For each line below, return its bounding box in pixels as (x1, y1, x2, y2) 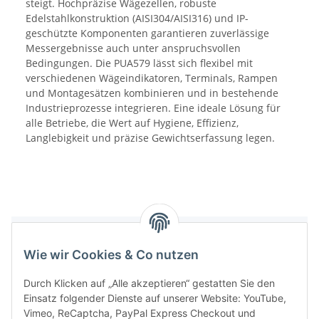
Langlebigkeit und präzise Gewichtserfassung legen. (26, 131, 275, 145)
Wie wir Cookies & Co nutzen (23, 247, 199, 263)
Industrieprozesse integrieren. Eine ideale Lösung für (26, 101, 281, 115)
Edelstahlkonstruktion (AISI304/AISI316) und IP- (26, 11, 249, 26)
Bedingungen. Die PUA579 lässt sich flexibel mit (26, 56, 253, 70)
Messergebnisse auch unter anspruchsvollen (26, 41, 241, 56)
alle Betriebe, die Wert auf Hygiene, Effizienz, (26, 116, 239, 130)
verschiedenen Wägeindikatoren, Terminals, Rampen (26, 71, 278, 85)
